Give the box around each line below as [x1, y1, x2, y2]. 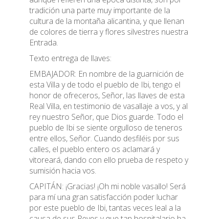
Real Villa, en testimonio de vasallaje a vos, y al [29, 101, 188, 111]
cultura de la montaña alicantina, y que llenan [29, 16, 184, 26]
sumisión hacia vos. [29, 165, 96, 176]
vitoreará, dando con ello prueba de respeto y [29, 154, 188, 165]
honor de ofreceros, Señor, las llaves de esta [29, 90, 185, 101]
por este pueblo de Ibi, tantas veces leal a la [29, 202, 181, 213]
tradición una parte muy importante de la [29, 5, 170, 16]
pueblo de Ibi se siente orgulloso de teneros [29, 122, 182, 133]
